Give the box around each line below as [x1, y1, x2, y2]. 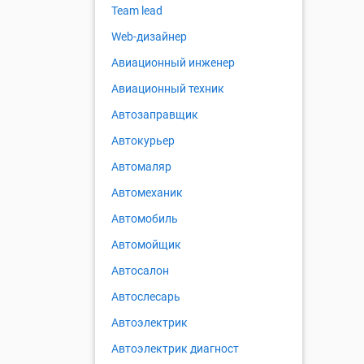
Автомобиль [111, 212, 178, 226]
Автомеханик [111, 186, 183, 200]
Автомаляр [111, 160, 171, 174]
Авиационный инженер [111, 56, 235, 70]
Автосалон [111, 264, 169, 278]
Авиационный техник [111, 82, 224, 96]
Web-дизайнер [111, 30, 187, 44]
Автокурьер [111, 134, 175, 148]
